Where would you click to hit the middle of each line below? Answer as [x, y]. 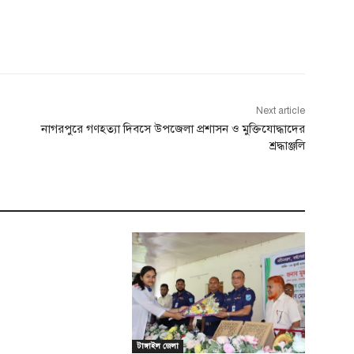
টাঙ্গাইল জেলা [158, 345]
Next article [280, 110]
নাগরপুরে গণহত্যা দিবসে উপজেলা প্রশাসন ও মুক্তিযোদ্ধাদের [173, 128]
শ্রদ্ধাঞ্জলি [287, 145]
